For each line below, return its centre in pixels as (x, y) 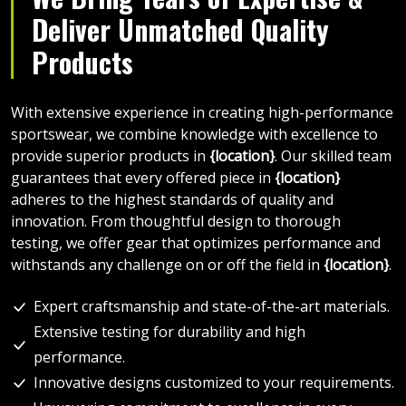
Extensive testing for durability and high (169, 331)
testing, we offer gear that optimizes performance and (196, 242)
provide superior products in (110, 155)
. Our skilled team (333, 155)
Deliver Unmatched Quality (180, 29)
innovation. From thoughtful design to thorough (176, 221)
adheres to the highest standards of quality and (172, 199)
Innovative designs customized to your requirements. (214, 382)
